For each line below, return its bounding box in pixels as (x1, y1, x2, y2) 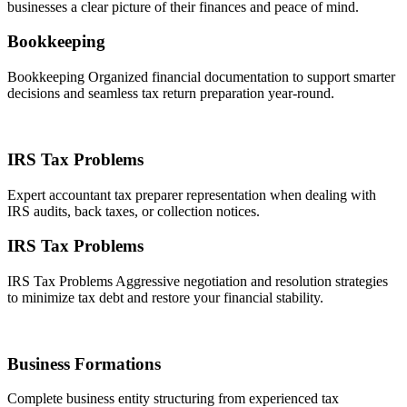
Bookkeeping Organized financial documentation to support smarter (7, 69, 395, 85)
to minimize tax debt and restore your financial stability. (7, 290, 323, 306)
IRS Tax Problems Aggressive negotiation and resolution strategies (7, 273, 388, 290)
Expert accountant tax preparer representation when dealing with (7, 186, 376, 203)
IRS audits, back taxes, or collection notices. (7, 203, 260, 219)
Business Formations (7, 353, 161, 373)
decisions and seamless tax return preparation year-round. (7, 85, 334, 102)
